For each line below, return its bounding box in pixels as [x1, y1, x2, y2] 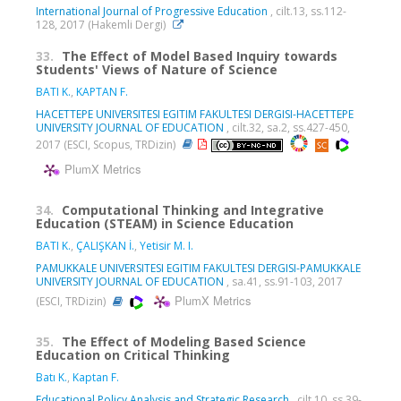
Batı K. [36, 369, 67, 385]
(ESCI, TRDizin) [36, 293, 108, 309]
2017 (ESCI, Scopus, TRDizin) [36, 136, 178, 152]
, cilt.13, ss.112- [268, 3, 346, 19]
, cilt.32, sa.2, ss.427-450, [224, 119, 350, 135]
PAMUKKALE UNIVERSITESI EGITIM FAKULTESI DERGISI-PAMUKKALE [36, 260, 361, 276]
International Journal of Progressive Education [36, 3, 268, 19]
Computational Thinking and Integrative [62, 200, 324, 218]
